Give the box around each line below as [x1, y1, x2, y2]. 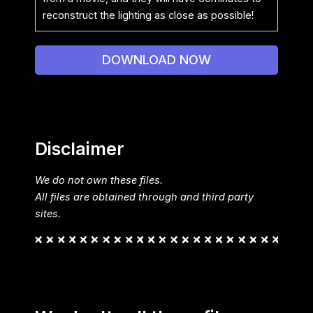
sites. [35, 208, 61, 221]
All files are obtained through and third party [35, 191, 254, 204]
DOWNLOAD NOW [102, 52, 211, 67]
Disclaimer [35, 138, 124, 159]
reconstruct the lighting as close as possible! [43, 8, 254, 22]
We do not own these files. [35, 174, 163, 187]
